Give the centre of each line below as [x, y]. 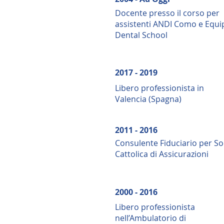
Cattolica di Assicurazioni [162, 154]
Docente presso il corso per [167, 13]
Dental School [141, 35]
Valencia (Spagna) [148, 99]
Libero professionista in [159, 88]
